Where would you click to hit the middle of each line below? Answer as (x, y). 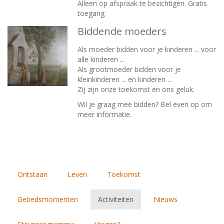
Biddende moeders (122, 31)
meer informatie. (104, 114)
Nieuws (165, 199)
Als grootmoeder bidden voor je (129, 69)
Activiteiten (116, 199)
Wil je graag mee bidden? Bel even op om (145, 104)
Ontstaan (32, 174)
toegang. (92, 13)
